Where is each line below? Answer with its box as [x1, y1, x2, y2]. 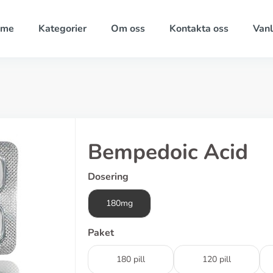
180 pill [116, 253, 145, 265]
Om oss [110, 22, 145, 35]
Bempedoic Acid [88, 138, 248, 166]
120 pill [202, 253, 231, 265]
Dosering [88, 170, 129, 183]
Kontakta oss [169, 22, 229, 35]
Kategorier [38, 22, 87, 35]
